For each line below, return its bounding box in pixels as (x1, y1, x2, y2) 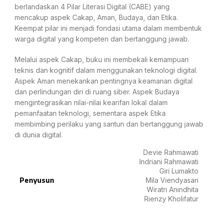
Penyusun (20, 176, 54, 185)
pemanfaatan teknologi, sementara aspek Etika (15, 109, 166, 118)
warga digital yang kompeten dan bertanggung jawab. (15, 35, 189, 44)
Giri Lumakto (159, 167, 198, 175)
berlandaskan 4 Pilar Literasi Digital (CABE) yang (15, 2, 170, 11)
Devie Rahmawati (143, 148, 198, 157)
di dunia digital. (15, 131, 65, 139)
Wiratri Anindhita (147, 185, 198, 194)
